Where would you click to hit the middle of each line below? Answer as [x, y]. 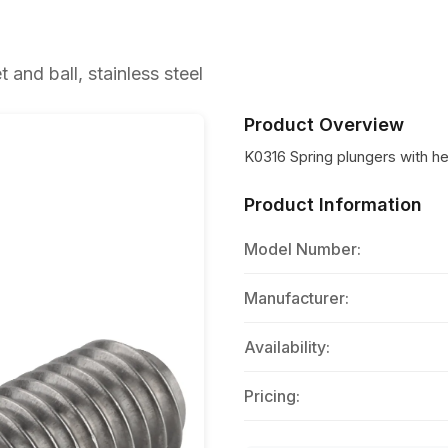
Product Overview [324, 124]
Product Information [333, 204]
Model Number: [302, 249]
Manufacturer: [296, 298]
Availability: [287, 347]
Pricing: [272, 396]
